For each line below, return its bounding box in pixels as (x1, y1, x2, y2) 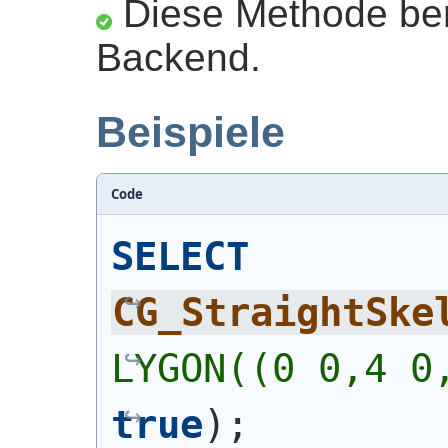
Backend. (96, 35, 261, 79)
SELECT (110, 233, 249, 279)
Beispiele (96, 108, 285, 157)
